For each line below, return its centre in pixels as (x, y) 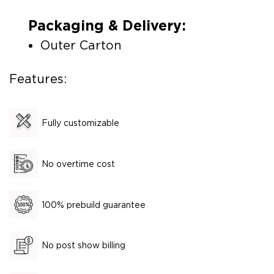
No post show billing (83, 246)
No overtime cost (78, 164)
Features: (38, 79)
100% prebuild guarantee (94, 205)
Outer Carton (81, 46)
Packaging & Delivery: (107, 26)
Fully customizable (80, 123)
